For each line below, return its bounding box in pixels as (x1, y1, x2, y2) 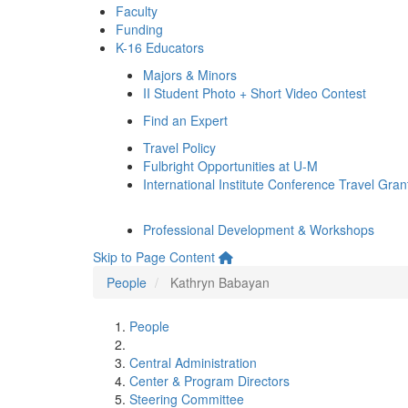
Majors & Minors (143, 66, 237, 84)
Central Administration (129, 353, 257, 372)
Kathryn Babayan (170, 273, 270, 291)
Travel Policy (143, 138, 216, 157)
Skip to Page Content (93, 248, 215, 266)
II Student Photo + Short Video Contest (143, 84, 366, 102)
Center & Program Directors (129, 372, 290, 390)
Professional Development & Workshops (143, 220, 374, 239)
